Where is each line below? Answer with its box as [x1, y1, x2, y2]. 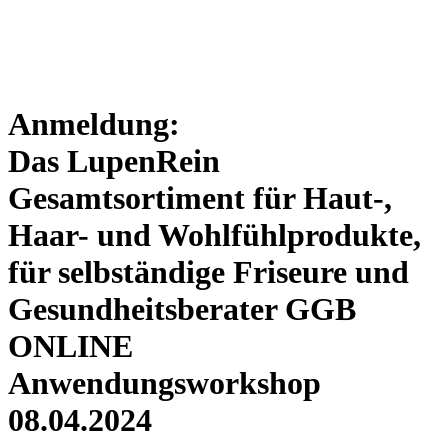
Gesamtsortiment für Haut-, [8, 180, 392, 217]
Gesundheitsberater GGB [8, 291, 356, 328]
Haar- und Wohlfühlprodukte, [8, 217, 421, 254]
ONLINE [8, 328, 133, 365]
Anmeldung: [8, 106, 180, 143]
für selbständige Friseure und [8, 254, 409, 291]
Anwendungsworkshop [8, 365, 321, 402]
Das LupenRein [8, 143, 220, 180]
